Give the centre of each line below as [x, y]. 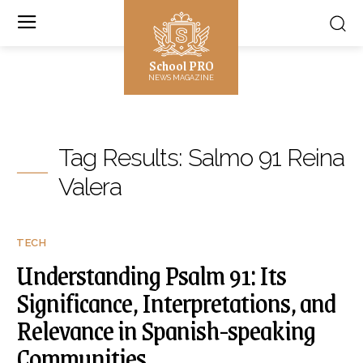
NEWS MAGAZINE [181, 78]
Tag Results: [123, 158]
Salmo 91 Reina [266, 158]
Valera [90, 187]
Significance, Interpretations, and [176, 302]
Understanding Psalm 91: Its [151, 275]
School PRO [181, 65]
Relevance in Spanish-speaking [166, 330]
